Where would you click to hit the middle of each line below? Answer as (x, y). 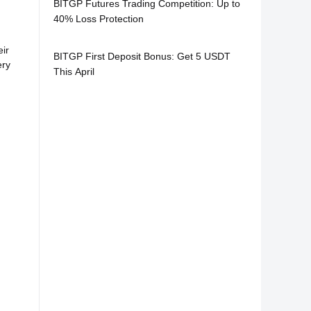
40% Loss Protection (99, 19)
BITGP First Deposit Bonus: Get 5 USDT (142, 56)
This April (74, 72)
